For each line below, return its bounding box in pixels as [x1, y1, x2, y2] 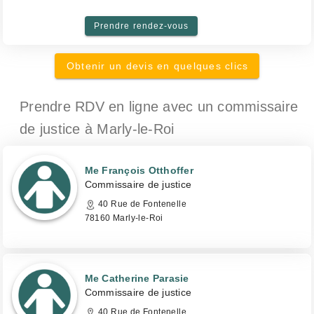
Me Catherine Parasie [84, 273, 189, 284]
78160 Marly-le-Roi [84, 213, 163, 223]
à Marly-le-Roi [84, 121, 175, 137]
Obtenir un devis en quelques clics [66, 60, 249, 71]
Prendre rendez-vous [94, 21, 189, 31]
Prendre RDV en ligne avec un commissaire [20, 99, 298, 114]
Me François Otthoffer [84, 165, 193, 176]
